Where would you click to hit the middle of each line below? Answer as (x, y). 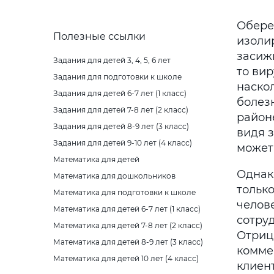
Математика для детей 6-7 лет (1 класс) (127, 209)
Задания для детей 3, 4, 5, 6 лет (112, 60)
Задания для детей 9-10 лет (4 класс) (123, 143)
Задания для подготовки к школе (117, 77)
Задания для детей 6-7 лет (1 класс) (120, 93)
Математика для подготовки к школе (124, 192)
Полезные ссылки (99, 36)
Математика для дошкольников (114, 176)
